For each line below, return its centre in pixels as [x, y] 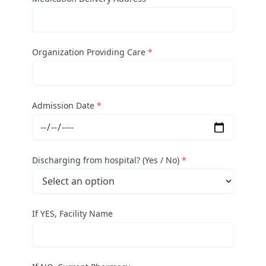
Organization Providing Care [89, 52]
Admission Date [64, 105]
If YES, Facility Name [73, 213]
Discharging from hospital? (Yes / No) [106, 160]
